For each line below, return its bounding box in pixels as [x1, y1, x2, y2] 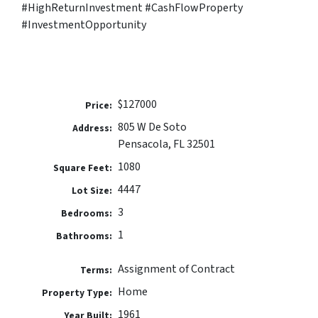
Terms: [80, 263, 113, 278]
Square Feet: [53, 161, 113, 175]
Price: [85, 99, 113, 113]
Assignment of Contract [117, 261, 235, 278]
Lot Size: [72, 184, 113, 198]
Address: [72, 121, 113, 136]
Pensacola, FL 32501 [117, 136, 215, 153]
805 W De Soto [117, 119, 187, 136]
